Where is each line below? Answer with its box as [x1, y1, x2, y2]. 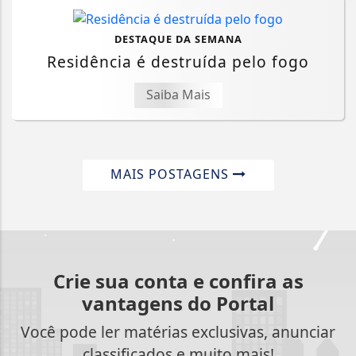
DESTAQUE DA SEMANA [114, 32, 242, 47]
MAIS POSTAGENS [110, 165, 233, 184]
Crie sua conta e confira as [52, 268, 304, 295]
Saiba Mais [145, 86, 211, 104]
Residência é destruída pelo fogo [47, 51, 309, 73]
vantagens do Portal [82, 290, 274, 317]
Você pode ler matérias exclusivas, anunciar [21, 321, 335, 343]
